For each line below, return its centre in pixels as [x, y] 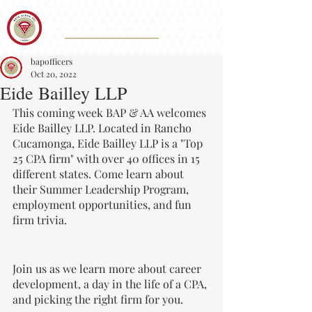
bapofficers [52, 61]
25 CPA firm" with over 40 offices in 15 [108, 158]
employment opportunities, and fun [103, 204]
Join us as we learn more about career [108, 268]
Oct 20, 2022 [54, 74]
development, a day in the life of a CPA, [111, 284]
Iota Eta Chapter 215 [111, 17]
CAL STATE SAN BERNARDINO [111, 46]
